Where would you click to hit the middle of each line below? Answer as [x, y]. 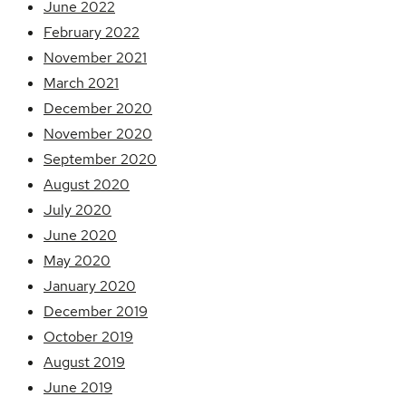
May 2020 [77, 261]
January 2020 [90, 286]
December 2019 [96, 312]
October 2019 [88, 337]
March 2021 [81, 83]
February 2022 [92, 33]
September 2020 [100, 159]
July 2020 [77, 210]
